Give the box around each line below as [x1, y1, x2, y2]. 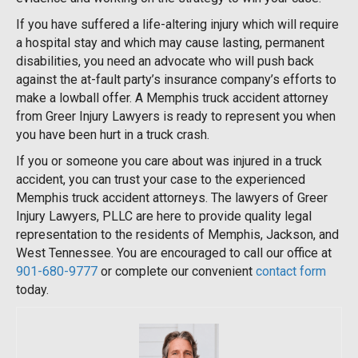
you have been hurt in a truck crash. [16, 126, 209, 142]
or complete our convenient [97, 263, 256, 279]
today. [16, 281, 49, 297]
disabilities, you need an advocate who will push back [16, 53, 314, 69]
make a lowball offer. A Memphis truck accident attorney [16, 89, 328, 105]
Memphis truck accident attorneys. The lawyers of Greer [16, 189, 328, 205]
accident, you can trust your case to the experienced [16, 171, 305, 187]
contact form [256, 263, 326, 279]
